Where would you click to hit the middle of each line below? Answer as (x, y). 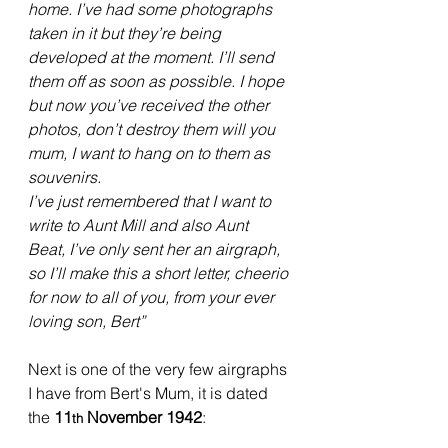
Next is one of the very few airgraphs (159, 369)
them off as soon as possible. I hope (158, 81)
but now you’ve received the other (150, 105)
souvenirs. (64, 177)
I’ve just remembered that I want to (151, 201)
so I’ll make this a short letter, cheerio (160, 273)
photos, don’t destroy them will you (153, 129)
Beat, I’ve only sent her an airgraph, (156, 249)
